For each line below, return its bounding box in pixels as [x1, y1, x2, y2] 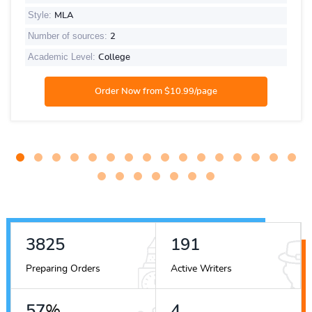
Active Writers [170, 263, 232, 274]
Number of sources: [28, 30, 110, 41]
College [98, 52, 130, 62]
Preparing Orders [25, 263, 100, 274]
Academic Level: [28, 51, 98, 62]
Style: [28, 9, 54, 20]
